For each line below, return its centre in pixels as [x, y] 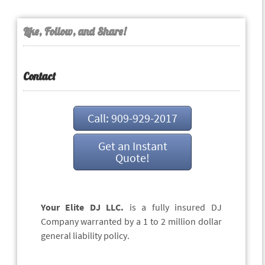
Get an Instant [132, 146]
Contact [39, 76]
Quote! [132, 158]
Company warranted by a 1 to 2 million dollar [131, 222]
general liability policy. [85, 236]
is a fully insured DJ [173, 207]
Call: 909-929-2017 [132, 118]
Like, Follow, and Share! [74, 31]
